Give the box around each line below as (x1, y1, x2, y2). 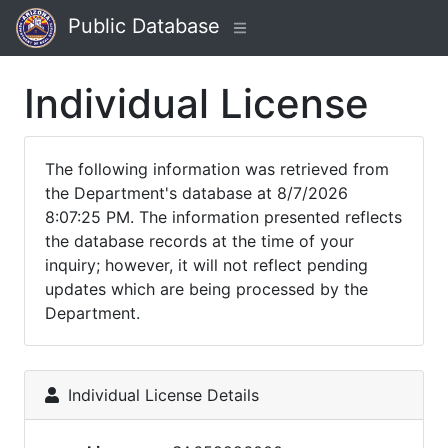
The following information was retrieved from (45, 159, 389, 179)
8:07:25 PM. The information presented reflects (45, 207, 402, 227)
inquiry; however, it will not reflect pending (45, 255, 368, 275)
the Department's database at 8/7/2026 (45, 183, 348, 203)
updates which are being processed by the (45, 279, 368, 299)
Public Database (56, 14, 220, 39)
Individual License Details (63, 385, 259, 405)
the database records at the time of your (45, 231, 354, 251)
